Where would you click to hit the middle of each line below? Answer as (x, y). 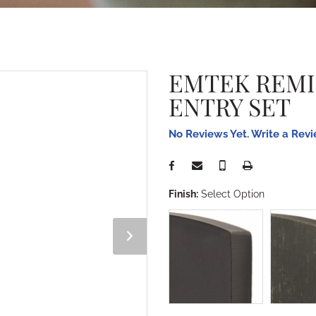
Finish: (183, 194)
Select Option (233, 194)
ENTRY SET (230, 107)
